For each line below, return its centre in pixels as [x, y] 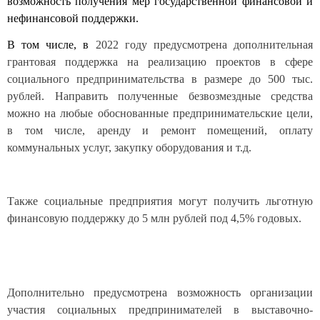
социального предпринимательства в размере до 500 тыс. [160, 79]
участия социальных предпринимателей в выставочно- [160, 310]
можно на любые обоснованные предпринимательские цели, [160, 113]
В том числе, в [48, 45]
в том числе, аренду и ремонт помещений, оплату [160, 130]
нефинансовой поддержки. [73, 18]
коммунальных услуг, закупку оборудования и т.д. [129, 147]
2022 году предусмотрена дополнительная [201, 45]
